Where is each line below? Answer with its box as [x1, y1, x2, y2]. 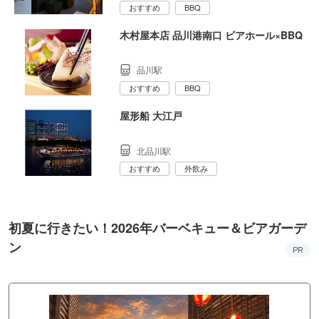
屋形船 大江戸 [120, 108, 182, 123]
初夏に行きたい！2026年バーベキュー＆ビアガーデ [9, 219, 306, 238]
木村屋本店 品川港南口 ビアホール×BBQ [120, 27, 303, 42]
